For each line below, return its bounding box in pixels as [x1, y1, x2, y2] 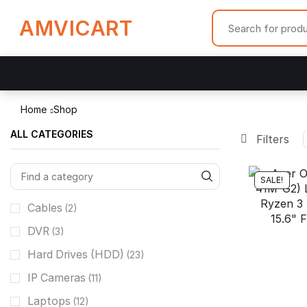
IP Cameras [27, 271, 86, 284]
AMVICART [19, 16, 132, 40]
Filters [256, 132, 289, 146]
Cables [27, 201, 62, 214]
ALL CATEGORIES [10, 128, 93, 140]
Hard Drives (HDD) [27, 247, 124, 261]
